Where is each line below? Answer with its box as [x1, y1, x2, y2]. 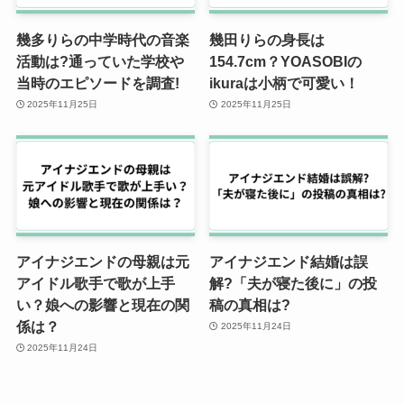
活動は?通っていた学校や [15, 52, 184, 69]
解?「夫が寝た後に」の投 [209, 274, 378, 291]
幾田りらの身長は [209, 31, 326, 48]
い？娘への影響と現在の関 [15, 296, 189, 313]
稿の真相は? [209, 296, 291, 313]
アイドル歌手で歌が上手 [15, 274, 175, 291]
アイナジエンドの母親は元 [15, 252, 189, 270]
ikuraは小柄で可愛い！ [209, 74, 360, 91]
